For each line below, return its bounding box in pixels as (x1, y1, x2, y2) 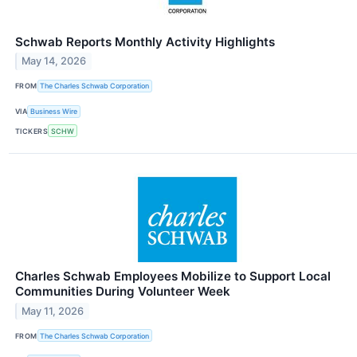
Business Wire (30, 107, 78, 116)
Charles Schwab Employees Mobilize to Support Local (15, 269, 331, 284)
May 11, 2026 (22, 304, 84, 317)
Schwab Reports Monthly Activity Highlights (15, 33, 275, 49)
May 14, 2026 (22, 55, 87, 68)
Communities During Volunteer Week (15, 284, 230, 300)
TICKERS (15, 126, 49, 135)
